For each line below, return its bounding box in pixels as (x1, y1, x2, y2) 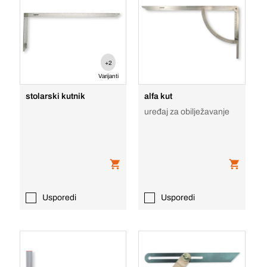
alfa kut (144, 92, 173, 101)
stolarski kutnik (25, 92, 85, 101)
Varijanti (98, 73, 119, 79)
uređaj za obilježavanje (144, 107, 230, 116)
